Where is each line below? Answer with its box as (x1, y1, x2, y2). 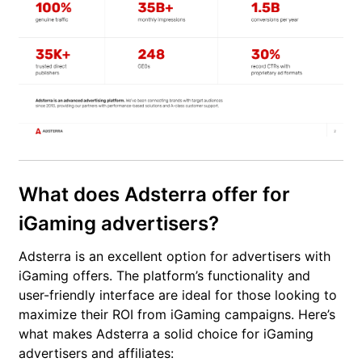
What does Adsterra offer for (19, 182, 290, 206)
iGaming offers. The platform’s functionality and (19, 267, 310, 284)
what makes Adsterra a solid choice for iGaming (19, 325, 314, 342)
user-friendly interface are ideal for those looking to (19, 286, 337, 303)
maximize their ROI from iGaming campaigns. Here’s (19, 305, 335, 322)
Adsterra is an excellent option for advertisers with (19, 247, 330, 264)
